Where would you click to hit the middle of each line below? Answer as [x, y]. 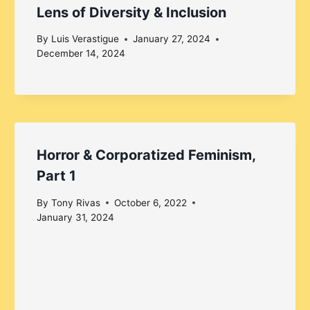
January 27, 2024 [171, 39]
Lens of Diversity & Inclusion [132, 12]
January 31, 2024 [76, 217]
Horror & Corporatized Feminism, [146, 155]
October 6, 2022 [150, 202]
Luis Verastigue [85, 39]
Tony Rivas [75, 202]
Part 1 [57, 176]
